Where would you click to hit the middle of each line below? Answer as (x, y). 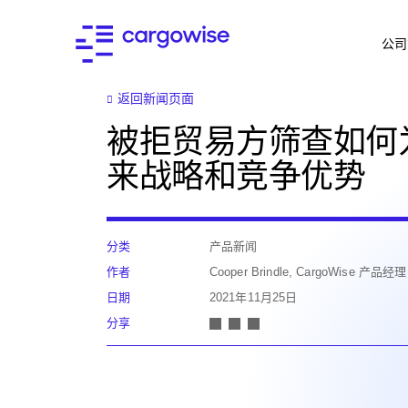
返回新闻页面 (156, 98)
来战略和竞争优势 (236, 176)
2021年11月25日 (253, 297)
